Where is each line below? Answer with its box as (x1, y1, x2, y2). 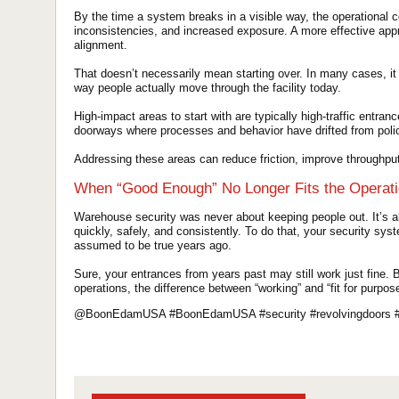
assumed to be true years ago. (74, 238, 232, 252)
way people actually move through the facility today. (74, 81, 341, 95)
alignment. (74, 38, 127, 53)
